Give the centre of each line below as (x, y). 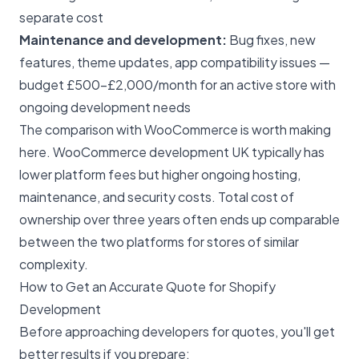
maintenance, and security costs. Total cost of (157, 196)
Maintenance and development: (123, 39)
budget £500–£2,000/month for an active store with (177, 84)
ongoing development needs (105, 107)
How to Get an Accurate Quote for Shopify (147, 286)
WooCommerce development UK (151, 151)
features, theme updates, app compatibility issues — (175, 62)
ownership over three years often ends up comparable (179, 219)
